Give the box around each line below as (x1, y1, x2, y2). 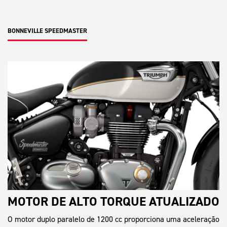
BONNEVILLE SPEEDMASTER (8, 26, 87, 35)
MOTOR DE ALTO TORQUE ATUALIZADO (8, 193, 219, 210)
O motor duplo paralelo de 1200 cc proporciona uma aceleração (8, 213, 219, 224)
